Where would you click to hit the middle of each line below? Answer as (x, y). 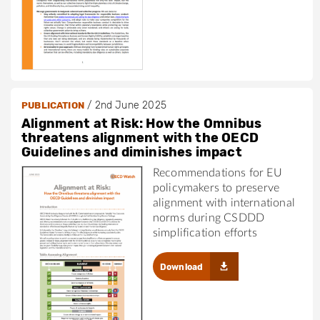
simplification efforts (205, 233)
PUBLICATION (53, 106)
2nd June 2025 (130, 106)
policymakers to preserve (216, 188)
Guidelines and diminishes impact (132, 152)
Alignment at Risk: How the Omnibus (142, 124)
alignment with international (224, 203)
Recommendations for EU (217, 173)
